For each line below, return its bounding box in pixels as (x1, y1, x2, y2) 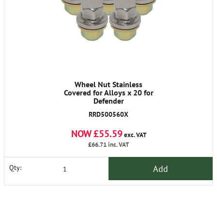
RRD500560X (89, 110, 128, 119)
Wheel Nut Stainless (75, 79, 142, 90)
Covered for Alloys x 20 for (63, 88, 154, 98)
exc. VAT (122, 131, 146, 139)
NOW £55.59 (71, 127, 123, 140)
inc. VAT (107, 140, 129, 149)
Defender (93, 96, 124, 106)
